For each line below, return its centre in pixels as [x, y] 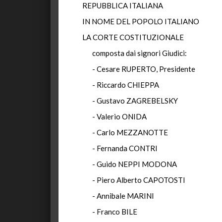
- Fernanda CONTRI [125, 148]
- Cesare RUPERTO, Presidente [144, 69]
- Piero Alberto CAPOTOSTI [139, 180]
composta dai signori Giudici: [139, 53]
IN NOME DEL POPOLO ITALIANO [141, 21]
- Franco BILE [115, 212]
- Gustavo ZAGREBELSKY [135, 101]
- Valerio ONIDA [119, 116]
